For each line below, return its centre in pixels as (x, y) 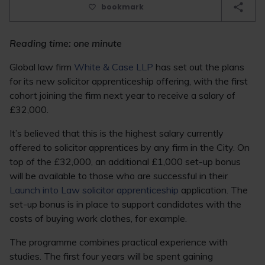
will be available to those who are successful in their (119, 176)
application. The (213, 190)
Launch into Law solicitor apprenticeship (94, 190)
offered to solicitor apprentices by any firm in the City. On (130, 147)
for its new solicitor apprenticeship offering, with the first (129, 81)
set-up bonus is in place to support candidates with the (125, 204)
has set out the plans (199, 67)
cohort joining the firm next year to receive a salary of (122, 95)
